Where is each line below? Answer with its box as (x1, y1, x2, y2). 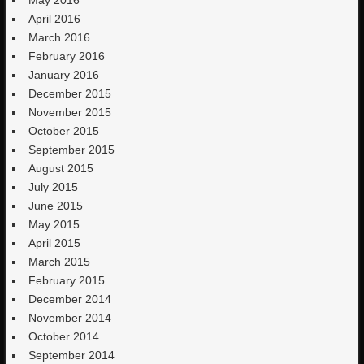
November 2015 (28, 106, 112, 119)
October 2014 (28, 330, 100, 343)
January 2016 (28, 68, 100, 81)
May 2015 (28, 218, 80, 231)
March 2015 (28, 255, 91, 268)
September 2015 (28, 143, 115, 156)
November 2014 (28, 311, 112, 324)
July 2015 (28, 180, 79, 193)
